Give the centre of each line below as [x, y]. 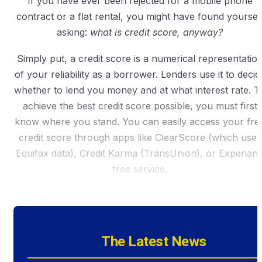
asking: [73, 32]
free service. [140, 169]
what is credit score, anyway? [156, 32]
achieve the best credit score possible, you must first [140, 106]
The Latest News [154, 242]
